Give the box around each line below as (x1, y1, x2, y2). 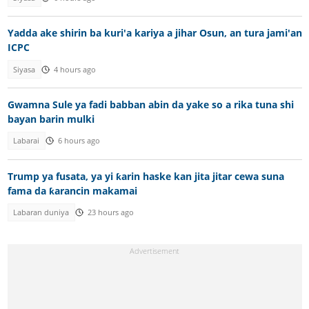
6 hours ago (57, 136, 100, 146)
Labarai (13, 136, 40, 146)
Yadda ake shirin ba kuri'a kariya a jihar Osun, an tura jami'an (7, 26, 302, 40)
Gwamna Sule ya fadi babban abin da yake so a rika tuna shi (7, 98, 294, 112)
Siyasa (13, 64, 36, 74)
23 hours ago (87, 207, 134, 217)
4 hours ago (53, 64, 96, 74)
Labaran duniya (13, 207, 70, 217)
